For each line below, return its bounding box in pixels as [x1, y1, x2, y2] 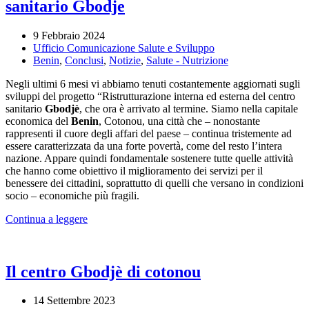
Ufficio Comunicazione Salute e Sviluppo [33, 41, 215, 54]
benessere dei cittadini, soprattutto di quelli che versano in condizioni [6, 177, 303, 189]
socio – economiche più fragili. [6, 189, 139, 201]
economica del [6, 114, 71, 127]
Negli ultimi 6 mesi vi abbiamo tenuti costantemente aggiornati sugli [6, 77, 300, 90]
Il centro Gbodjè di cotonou [6, 262, 201, 281]
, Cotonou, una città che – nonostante [99, 114, 260, 127]
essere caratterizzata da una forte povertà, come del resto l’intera [6, 139, 282, 152]
